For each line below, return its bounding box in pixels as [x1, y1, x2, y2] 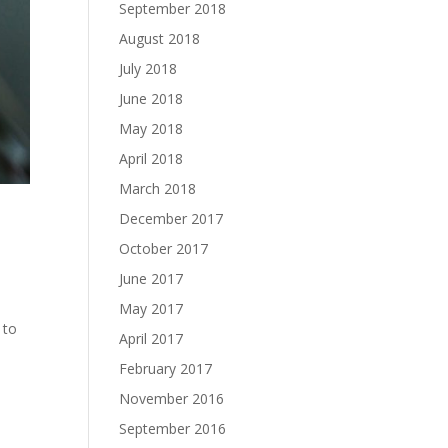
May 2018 [119, 119, 184, 138]
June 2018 [119, 89, 184, 108]
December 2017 [119, 209, 224, 228]
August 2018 [119, 29, 201, 48]
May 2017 [119, 299, 184, 318]
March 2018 [119, 179, 197, 198]
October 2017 [119, 239, 209, 258]
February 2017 [119, 359, 213, 378]
